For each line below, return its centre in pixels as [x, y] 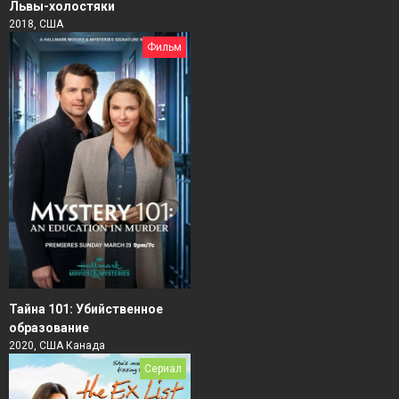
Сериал [163, 368]
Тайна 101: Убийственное [86, 309]
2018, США [36, 24]
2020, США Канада [57, 345]
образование [49, 327]
